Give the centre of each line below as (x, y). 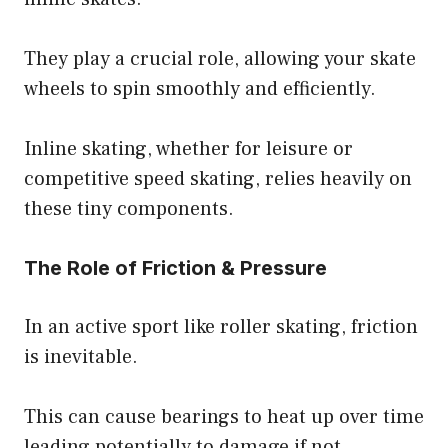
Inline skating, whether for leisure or (188, 149)
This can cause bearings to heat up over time (224, 417)
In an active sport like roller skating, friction (221, 327)
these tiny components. (129, 209)
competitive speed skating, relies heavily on (218, 179)
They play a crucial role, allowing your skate (220, 59)
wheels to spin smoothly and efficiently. (200, 89)
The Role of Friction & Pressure (175, 268)
